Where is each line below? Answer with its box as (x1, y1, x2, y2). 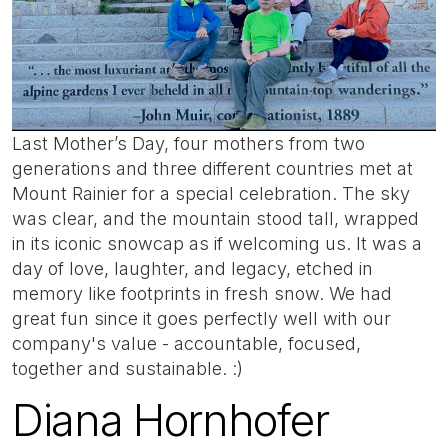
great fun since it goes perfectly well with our (12, 307, 391, 329)
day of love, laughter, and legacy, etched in (12, 257, 373, 279)
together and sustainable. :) (12, 357, 243, 379)
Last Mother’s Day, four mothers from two (12, 132, 365, 154)
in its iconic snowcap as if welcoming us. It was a (12, 232, 422, 254)
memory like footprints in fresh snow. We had (12, 282, 392, 304)
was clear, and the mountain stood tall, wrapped (12, 207, 419, 229)
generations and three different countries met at (12, 157, 413, 179)
